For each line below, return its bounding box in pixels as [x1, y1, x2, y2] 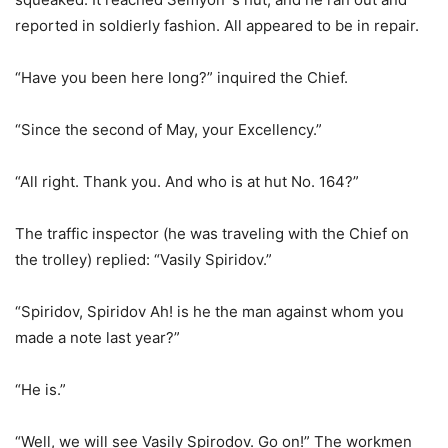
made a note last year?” [15, 328, 180, 348]
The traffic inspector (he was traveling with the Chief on [15, 224, 409, 244]
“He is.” [15, 380, 66, 400]
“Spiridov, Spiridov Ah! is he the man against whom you [15, 302, 404, 322]
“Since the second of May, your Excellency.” [15, 120, 322, 140]
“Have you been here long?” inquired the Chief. [15, 68, 348, 88]
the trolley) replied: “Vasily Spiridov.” [15, 250, 272, 270]
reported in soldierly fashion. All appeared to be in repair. [15, 16, 419, 36]
